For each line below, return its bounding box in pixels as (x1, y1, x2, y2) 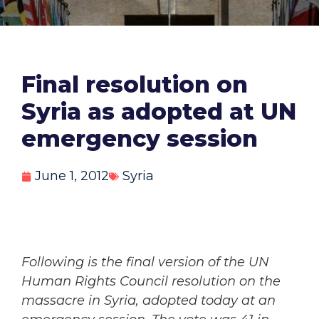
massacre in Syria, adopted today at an (21, 293, 276, 309)
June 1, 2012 (35, 168, 109, 184)
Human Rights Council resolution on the (21, 273, 281, 290)
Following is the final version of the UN (21, 254, 269, 271)
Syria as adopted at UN (21, 98, 296, 126)
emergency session (21, 125, 258, 153)
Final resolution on (21, 70, 248, 99)
